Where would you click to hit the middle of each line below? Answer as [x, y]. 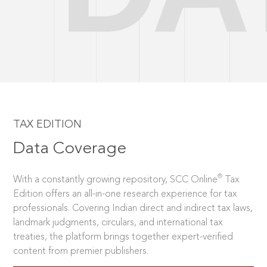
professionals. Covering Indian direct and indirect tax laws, [133, 209]
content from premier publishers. [81, 252]
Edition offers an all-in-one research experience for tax [125, 195]
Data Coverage [70, 149]
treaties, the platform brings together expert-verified [123, 237]
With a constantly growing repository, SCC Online [116, 180]
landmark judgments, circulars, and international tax [118, 223]
